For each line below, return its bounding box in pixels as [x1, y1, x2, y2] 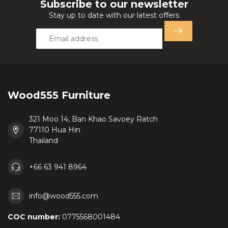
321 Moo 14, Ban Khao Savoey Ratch [29, 115, 158, 124]
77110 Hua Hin [29, 125, 80, 134]
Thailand [29, 136, 58, 145]
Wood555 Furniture [8, 89, 110, 101]
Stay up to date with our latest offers [49, 11, 179, 20]
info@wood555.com [29, 191, 98, 201]
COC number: [8, 212, 60, 221]
